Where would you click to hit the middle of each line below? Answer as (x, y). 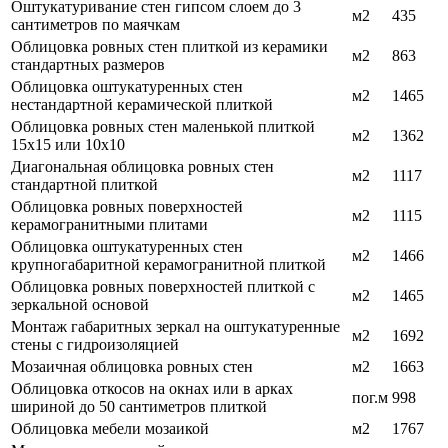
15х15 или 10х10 (68, 145)
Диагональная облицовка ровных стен (142, 167)
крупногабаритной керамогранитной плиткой (168, 265)
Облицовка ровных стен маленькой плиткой (163, 127)
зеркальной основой (80, 305)
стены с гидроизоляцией (95, 345)
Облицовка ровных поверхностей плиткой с (163, 287)
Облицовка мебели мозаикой (110, 429)
